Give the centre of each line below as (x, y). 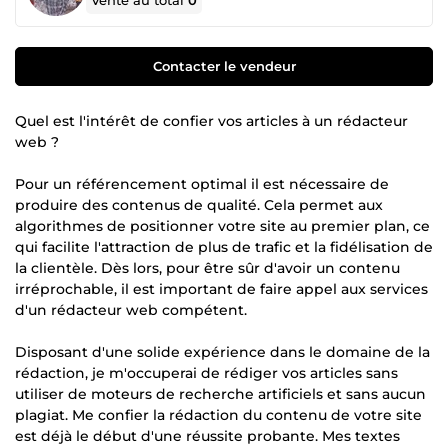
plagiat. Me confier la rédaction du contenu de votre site (218, 414)
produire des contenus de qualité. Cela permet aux (199, 204)
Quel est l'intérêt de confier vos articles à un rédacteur (211, 120)
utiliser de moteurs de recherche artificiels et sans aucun (220, 393)
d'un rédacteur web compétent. (131, 309)
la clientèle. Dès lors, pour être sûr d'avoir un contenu (207, 267)
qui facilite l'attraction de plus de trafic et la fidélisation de (224, 246)
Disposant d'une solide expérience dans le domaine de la (222, 351)
